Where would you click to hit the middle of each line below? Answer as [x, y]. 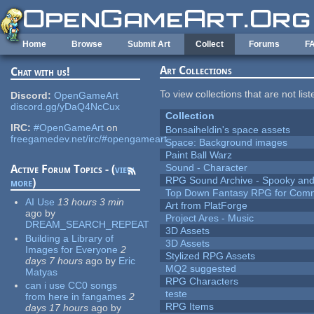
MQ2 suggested [201, 269]
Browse [87, 44]
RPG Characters [202, 281]
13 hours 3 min [91, 202]
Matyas [42, 272]
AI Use [40, 202]
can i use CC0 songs [71, 286]
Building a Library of [70, 238]
